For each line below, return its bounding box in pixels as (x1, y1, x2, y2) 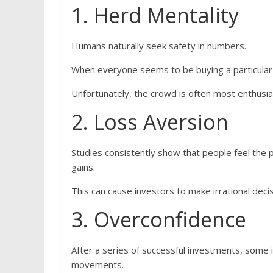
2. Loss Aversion (71, 108, 229, 136)
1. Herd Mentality (71, 1, 239, 30)
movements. (71, 258, 124, 271)
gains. (71, 161, 95, 174)
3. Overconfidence (71, 205, 246, 234)
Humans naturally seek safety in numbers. (71, 40, 246, 52)
